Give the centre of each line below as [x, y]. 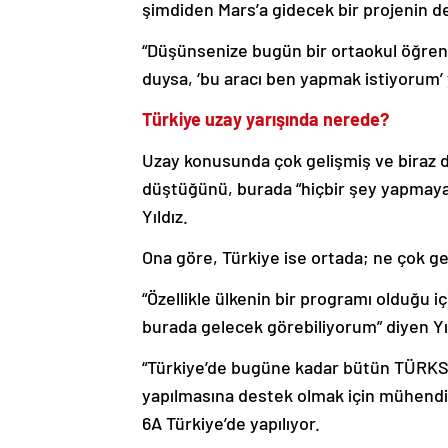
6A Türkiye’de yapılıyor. [231, 423]
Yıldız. [165, 216]
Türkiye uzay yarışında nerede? [265, 119]
